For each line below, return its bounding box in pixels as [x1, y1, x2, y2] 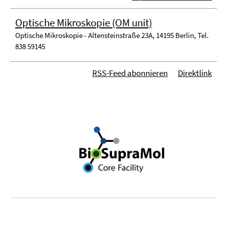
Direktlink [178, 67, 212, 79]
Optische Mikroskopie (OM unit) [15, 16, 152, 29]
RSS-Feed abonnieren [92, 67, 168, 79]
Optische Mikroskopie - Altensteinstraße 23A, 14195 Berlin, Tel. [15, 30, 209, 40]
